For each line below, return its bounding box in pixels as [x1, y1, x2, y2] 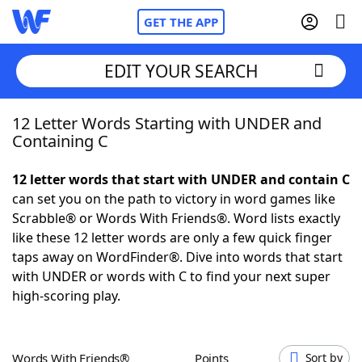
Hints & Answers [168, 290, 269, 308]
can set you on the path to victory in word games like [12, 190, 335, 208]
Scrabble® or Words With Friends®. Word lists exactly [12, 209, 340, 227]
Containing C [12, 130, 108, 152]
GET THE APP [144, 14, 218, 30]
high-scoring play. [12, 287, 120, 305]
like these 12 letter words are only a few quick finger [12, 229, 332, 246]
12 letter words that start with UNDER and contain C [12, 170, 350, 188]
